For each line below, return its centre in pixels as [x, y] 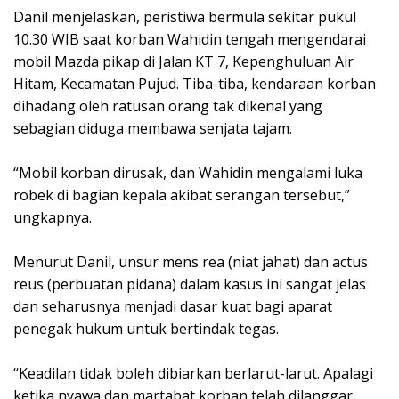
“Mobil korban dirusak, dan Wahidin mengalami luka [188, 172]
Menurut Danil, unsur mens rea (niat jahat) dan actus [191, 261]
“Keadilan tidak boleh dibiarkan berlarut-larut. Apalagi [193, 373]
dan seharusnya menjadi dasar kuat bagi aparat [173, 306]
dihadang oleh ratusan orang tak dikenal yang [168, 106]
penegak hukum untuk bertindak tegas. [146, 328]
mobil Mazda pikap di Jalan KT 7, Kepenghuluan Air [183, 61]
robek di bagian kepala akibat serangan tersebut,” [182, 195]
